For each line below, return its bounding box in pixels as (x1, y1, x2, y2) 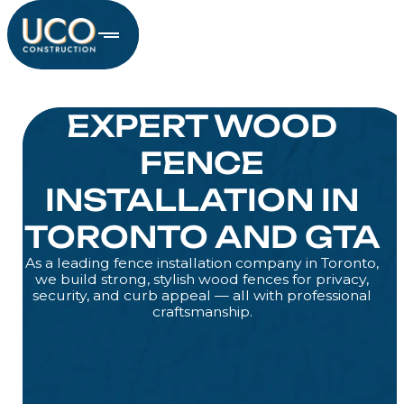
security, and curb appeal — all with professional (32, 287, 372, 305)
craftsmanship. (151, 303, 252, 321)
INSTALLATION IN (45, 181, 359, 219)
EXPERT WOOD (67, 107, 337, 145)
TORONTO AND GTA (23, 218, 381, 256)
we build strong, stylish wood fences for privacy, (35, 271, 369, 289)
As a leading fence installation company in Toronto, (25, 254, 379, 272)
